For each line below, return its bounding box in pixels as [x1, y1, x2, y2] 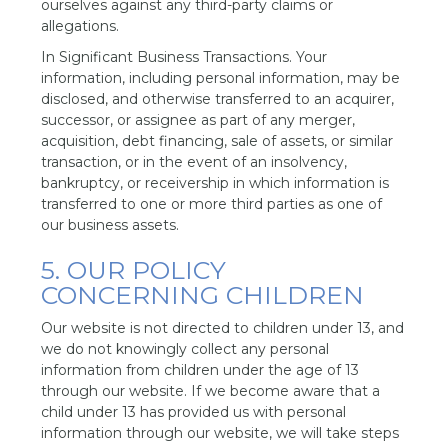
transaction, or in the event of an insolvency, [41, 153, 348, 171]
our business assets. [41, 216, 180, 234]
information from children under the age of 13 [41, 361, 360, 379]
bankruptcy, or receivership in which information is [41, 174, 390, 192]
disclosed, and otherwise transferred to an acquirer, [41, 90, 395, 108]
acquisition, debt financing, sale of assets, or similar [41, 132, 394, 150]
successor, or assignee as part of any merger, [41, 111, 356, 129]
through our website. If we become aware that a [41, 382, 381, 400]
